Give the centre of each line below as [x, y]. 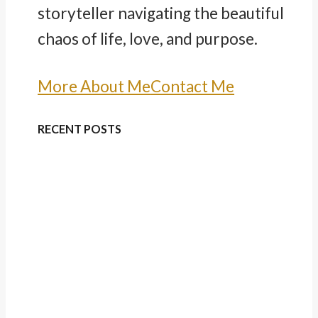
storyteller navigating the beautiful [161, 13]
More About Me [94, 87]
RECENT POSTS [80, 128]
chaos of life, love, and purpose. [149, 39]
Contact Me [193, 87]
